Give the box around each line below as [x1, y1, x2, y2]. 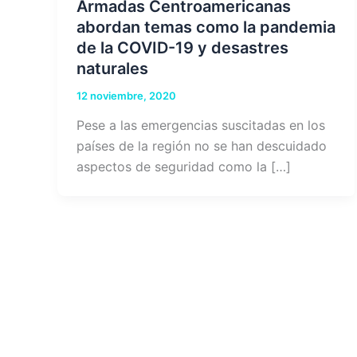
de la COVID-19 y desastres [76, 37, 288, 57]
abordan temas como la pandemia [76, 17, 335, 37]
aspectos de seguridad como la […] [76, 159, 291, 175]
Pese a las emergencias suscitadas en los [76, 117, 325, 134]
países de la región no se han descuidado [76, 138, 327, 155]
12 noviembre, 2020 [76, 88, 176, 102]
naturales [76, 58, 148, 78]
